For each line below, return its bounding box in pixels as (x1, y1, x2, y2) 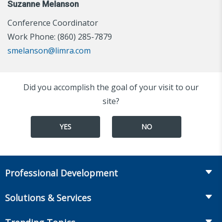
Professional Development (5, 167, 118, 179)
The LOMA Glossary (5, 204, 79, 215)
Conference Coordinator (7, 17, 98, 29)
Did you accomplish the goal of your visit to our (23, 82, 199, 93)
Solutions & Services (5, 192, 91, 204)
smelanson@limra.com (7, 45, 91, 56)
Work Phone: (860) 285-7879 (7, 31, 112, 43)
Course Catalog (5, 185, 62, 197)
